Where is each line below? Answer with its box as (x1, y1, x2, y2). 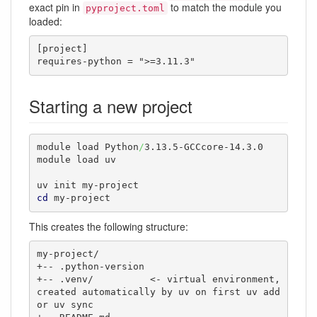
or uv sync (36, 299, 93, 311)
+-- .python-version (36, 261, 144, 272)
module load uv (36, 154, 116, 166)
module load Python (36, 142, 139, 153)
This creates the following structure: (29, 219, 188, 234)
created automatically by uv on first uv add (36, 287, 280, 298)
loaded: (29, 13, 62, 28)
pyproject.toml (86, 2, 165, 13)
